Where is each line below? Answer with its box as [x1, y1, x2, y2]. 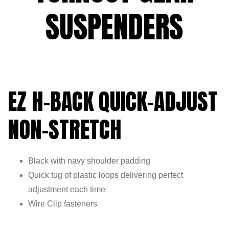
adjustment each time [28, 185, 106, 194]
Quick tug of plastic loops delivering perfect [28, 170, 184, 179]
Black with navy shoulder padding [28, 156, 151, 165]
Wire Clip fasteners [28, 199, 98, 208]
